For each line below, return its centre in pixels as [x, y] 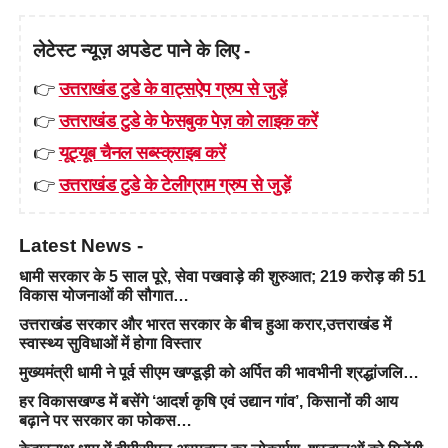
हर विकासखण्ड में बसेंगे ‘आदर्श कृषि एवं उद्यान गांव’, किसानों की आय [208, 401]
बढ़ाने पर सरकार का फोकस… [105, 420]
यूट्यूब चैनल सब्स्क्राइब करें [142, 151]
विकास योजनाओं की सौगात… [105, 295]
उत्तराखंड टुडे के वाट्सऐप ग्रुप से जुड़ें [172, 87]
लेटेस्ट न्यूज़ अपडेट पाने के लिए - [141, 50]
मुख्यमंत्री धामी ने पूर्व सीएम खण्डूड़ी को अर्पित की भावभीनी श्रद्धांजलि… [218, 372]
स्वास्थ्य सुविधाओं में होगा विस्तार [109, 343]
